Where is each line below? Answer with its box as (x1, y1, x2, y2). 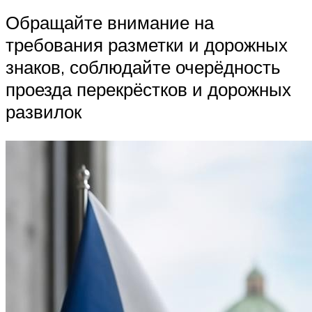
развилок (6, 100, 81, 123)
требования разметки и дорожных (6, 33, 288, 56)
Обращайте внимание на (6, 11, 214, 34)
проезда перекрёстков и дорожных (6, 78, 291, 101)
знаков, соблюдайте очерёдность (6, 56, 281, 79)
